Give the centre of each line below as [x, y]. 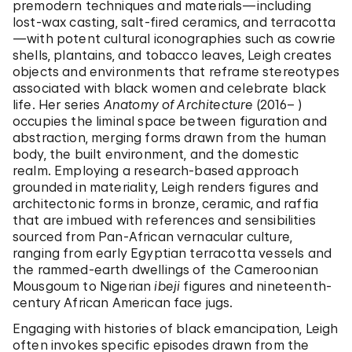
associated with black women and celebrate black [170, 88]
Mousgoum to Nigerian [84, 286]
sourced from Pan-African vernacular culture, [153, 236]
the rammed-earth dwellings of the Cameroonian [166, 269]
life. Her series [58, 104]
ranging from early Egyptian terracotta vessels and [172, 253]
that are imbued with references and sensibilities [164, 220]
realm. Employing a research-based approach [156, 170]
